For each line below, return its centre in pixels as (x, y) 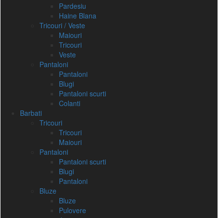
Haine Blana (78, 16)
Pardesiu (73, 6)
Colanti (70, 103)
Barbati (31, 113)
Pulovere (73, 210)
